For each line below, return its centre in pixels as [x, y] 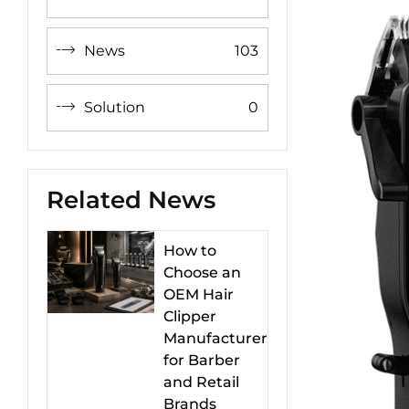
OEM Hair [199, 294]
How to [190, 251]
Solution [115, 107]
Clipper [190, 316]
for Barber [202, 360]
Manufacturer [215, 338]
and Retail [201, 382]
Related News [131, 200]
